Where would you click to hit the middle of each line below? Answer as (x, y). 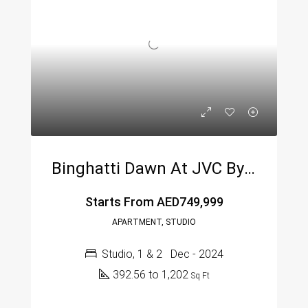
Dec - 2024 (197, 254)
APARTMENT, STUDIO (154, 222)
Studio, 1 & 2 (132, 254)
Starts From (119, 202)
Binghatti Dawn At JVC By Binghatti (250, 168)
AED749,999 (188, 202)
